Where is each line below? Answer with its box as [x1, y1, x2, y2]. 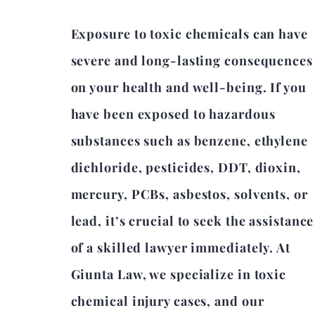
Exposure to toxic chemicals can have [70, 25, 308, 42]
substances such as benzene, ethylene [70, 132, 308, 149]
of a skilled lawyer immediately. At [70, 239, 290, 256]
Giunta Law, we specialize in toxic [70, 266, 287, 283]
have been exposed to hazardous [70, 105, 276, 122]
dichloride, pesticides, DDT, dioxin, [70, 159, 301, 176]
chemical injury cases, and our [70, 292, 264, 309]
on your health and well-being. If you [70, 79, 307, 96]
